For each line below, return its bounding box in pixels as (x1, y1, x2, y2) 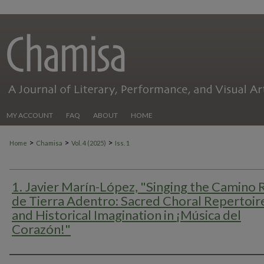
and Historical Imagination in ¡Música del (12, 207, 241, 223)
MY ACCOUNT (6, 111, 53, 120)
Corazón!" (12, 221, 71, 237)
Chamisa (36, 139, 62, 147)
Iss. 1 (115, 139, 130, 147)
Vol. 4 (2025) (71, 139, 106, 147)
